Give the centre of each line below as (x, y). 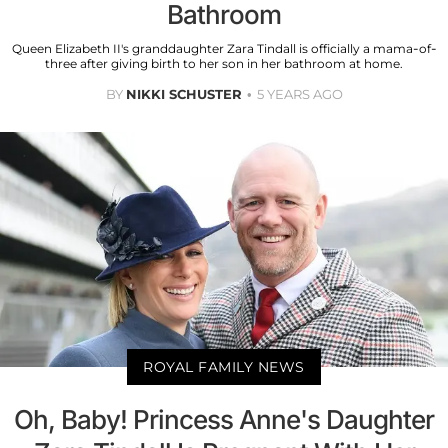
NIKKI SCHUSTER (183, 93)
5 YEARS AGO (299, 93)
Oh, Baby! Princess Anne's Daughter (224, 419)
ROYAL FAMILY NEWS (224, 366)
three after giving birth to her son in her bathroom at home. (224, 63)
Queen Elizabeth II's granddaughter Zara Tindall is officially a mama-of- (224, 48)
